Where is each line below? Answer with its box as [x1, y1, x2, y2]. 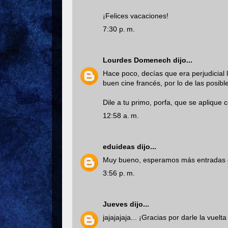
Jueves [103, 200, 128, 208]
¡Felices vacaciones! [103, 12, 168, 20]
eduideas [103, 142, 135, 151]
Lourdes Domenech [103, 56, 171, 64]
